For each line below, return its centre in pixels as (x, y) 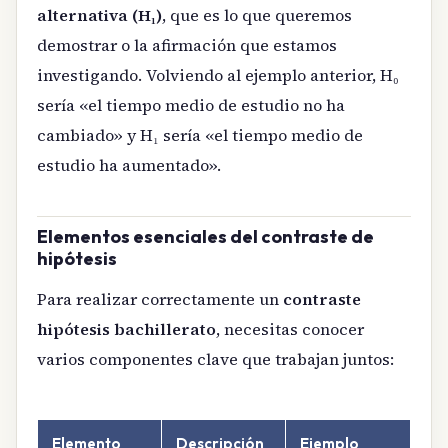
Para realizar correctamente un (160, 299)
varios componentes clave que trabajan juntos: (215, 359)
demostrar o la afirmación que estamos (187, 44)
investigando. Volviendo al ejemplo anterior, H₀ (218, 74)
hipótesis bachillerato (126, 329)
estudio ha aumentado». (129, 164)
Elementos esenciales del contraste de (205, 236)
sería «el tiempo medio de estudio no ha (191, 104)
